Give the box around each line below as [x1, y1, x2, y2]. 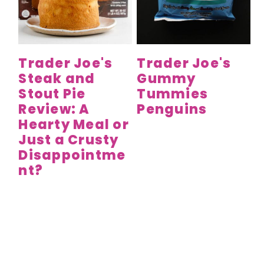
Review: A [18, 100, 90, 119]
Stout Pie [18, 85, 86, 104]
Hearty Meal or [18, 115, 129, 134]
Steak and [18, 70, 95, 88]
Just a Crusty [18, 131, 119, 150]
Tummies [137, 85, 209, 104]
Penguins [137, 100, 207, 119]
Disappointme [18, 146, 126, 165]
